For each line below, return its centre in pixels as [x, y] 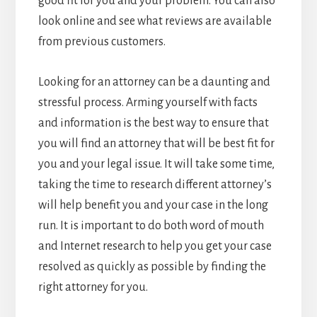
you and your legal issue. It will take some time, [156, 165]
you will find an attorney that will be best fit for [156, 144]
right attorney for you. [93, 288]
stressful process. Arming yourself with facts [148, 103]
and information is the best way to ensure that [153, 123]
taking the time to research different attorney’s [155, 185]
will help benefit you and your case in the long [153, 206]
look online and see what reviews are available [155, 22]
